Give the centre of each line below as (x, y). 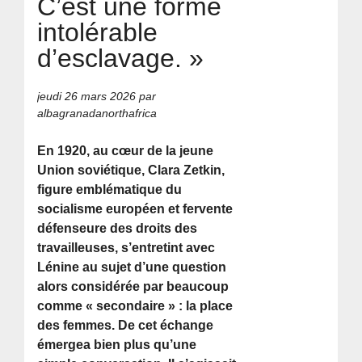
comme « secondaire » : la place (135, 306)
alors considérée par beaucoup (133, 287)
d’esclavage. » (121, 58)
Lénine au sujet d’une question (132, 267)
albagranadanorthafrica (97, 114)
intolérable (98, 32)
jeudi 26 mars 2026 (87, 97)
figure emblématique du (110, 190)
